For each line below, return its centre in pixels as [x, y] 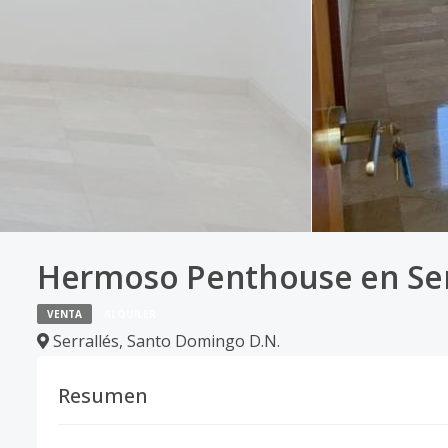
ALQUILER [130, 314]
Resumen [103, 395]
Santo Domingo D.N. [203, 341]
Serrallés [86, 341]
